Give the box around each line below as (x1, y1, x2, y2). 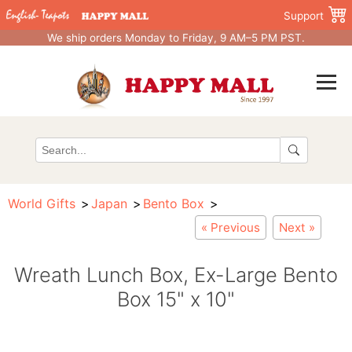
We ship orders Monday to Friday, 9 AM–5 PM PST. (47, 31, 305, 44)
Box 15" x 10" (117, 287, 235, 311)
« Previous (201, 220, 260, 235)
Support (284, 9, 324, 22)
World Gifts (8, 196, 75, 211)
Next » (279, 220, 315, 235)
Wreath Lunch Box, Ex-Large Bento (14, 262, 338, 287)
